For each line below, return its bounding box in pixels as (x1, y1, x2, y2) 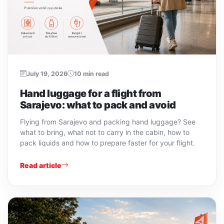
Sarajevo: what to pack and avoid (20, 98, 176, 111)
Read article (20, 160, 61, 169)
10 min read (74, 69, 109, 77)
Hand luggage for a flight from (20, 87, 161, 99)
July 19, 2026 (26, 69, 67, 77)
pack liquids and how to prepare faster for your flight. (20, 138, 195, 147)
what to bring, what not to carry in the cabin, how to (20, 127, 189, 136)
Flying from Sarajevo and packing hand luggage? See (20, 117, 195, 126)
